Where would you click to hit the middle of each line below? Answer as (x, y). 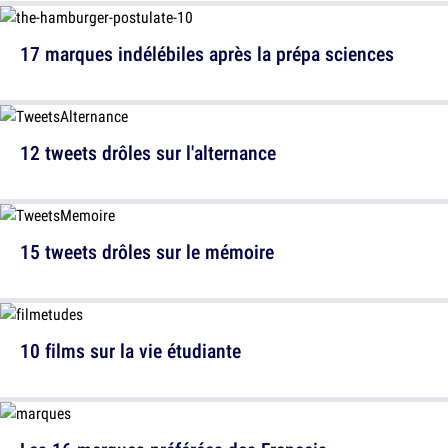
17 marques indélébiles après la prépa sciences (207, 53)
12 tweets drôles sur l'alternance (148, 152)
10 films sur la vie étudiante (130, 350)
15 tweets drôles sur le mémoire (147, 251)
